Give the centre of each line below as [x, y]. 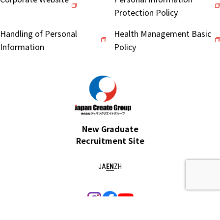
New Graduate [110, 128]
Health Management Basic [163, 34]
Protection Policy [146, 13]
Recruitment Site [110, 140]
